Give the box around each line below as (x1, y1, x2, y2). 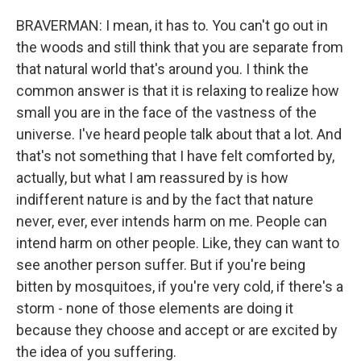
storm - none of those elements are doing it (16, 300, 293, 317)
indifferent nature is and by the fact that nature (16, 191, 313, 208)
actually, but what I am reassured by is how (16, 169, 288, 186)
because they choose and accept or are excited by (16, 322, 338, 338)
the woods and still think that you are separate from (16, 39, 343, 56)
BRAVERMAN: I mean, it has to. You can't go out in (16, 17, 328, 34)
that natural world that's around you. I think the (16, 60, 309, 77)
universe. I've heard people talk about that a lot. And (16, 126, 342, 143)
